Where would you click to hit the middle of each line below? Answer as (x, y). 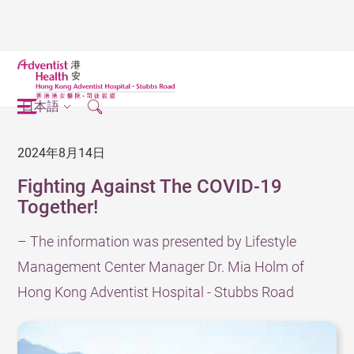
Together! (58, 207)
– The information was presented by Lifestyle (157, 241)
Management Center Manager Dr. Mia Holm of (161, 267)
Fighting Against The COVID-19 (150, 186)
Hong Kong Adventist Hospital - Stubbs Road (156, 292)
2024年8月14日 (62, 153)
